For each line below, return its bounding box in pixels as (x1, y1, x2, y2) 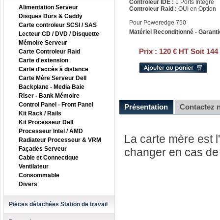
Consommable (19, 172, 59, 179)
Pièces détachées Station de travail (9, 201, 108, 208)
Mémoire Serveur (19, 39, 67, 46)
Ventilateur (19, 163, 49, 170)
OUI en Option (178, 5, 216, 12)
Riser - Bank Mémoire (19, 92, 80, 99)
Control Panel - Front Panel (19, 101, 93, 108)
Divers (19, 181, 37, 188)
